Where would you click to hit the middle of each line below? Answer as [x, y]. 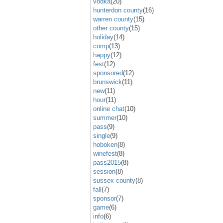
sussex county [114, 180]
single [102, 135]
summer [105, 117]
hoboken [105, 144]
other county [111, 28]
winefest [105, 153]
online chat [109, 109]
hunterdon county [118, 10]
